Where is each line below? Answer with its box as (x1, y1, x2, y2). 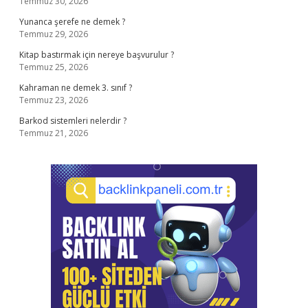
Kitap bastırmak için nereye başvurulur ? (19, 49, 174, 60)
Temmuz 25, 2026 (19, 61, 88, 73)
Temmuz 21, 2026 (19, 127, 88, 139)
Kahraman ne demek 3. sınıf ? (19, 82, 132, 93)
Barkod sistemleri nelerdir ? (19, 115, 126, 126)
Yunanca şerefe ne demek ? (19, 16, 125, 27)
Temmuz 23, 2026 (19, 94, 88, 106)
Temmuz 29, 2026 (19, 28, 88, 40)
